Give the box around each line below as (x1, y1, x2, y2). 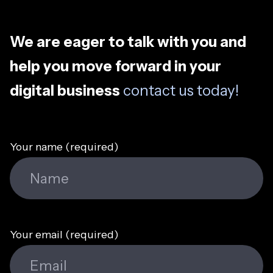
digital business (10, 82, 123, 100)
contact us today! (123, 82, 239, 100)
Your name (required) (10, 140, 119, 154)
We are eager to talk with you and (10, 33, 246, 51)
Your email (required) (10, 227, 119, 241)
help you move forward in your (10, 57, 221, 76)
